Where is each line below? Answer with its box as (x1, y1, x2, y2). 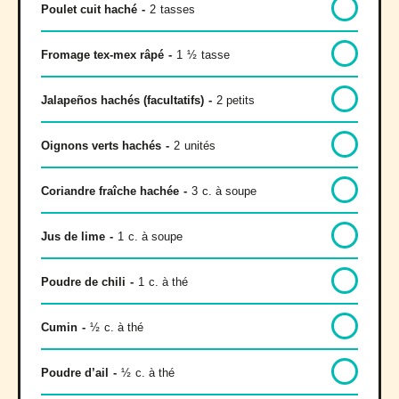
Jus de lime (41, 229, 105, 243)
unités (184, 138, 216, 152)
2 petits (216, 93, 255, 107)
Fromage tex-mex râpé (41, 47, 164, 61)
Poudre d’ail (41, 365, 109, 379)
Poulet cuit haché (41, 2, 137, 16)
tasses (160, 2, 195, 16)
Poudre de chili (41, 274, 126, 289)
